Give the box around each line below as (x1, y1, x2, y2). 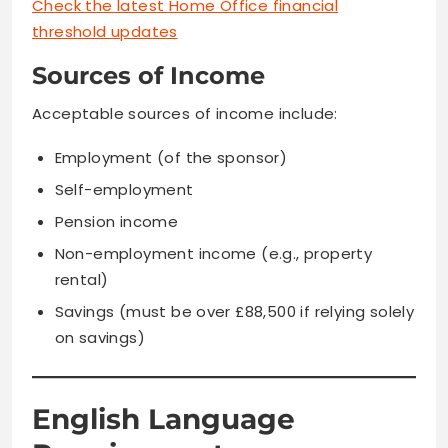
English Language (32, 401, 295, 436)
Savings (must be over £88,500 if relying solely (54, 300, 415, 322)
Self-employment (54, 178, 194, 200)
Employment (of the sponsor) (54, 146, 288, 168)
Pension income (54, 210, 179, 232)
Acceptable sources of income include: (32, 102, 338, 124)
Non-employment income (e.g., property (54, 242, 373, 264)
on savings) (54, 326, 145, 348)
